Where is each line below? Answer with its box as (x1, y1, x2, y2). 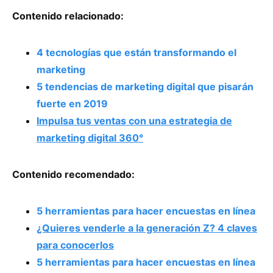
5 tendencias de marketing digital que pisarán (37, 80, 253, 93)
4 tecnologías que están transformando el (37, 46, 236, 58)
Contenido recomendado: (12, 168, 135, 180)
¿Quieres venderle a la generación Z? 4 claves (37, 221, 257, 234)
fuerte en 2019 (37, 97, 108, 110)
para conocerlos (37, 238, 114, 251)
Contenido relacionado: (12, 9, 124, 22)
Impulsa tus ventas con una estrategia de (37, 114, 232, 127)
